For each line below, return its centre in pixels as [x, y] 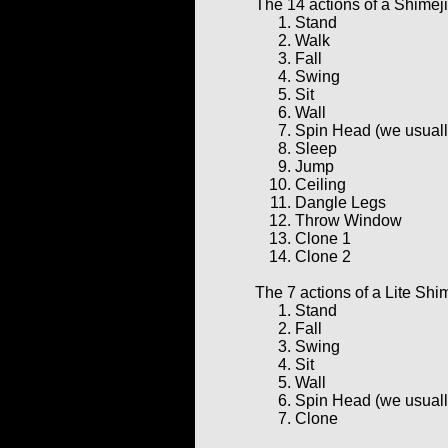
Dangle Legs [340, 202]
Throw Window [348, 220]
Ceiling [320, 184]
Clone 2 [323, 256]
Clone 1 [323, 238]
